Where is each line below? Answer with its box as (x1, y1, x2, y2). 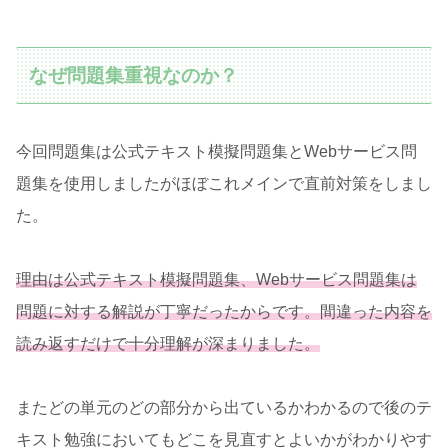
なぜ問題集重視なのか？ (29, 64, 239, 86)
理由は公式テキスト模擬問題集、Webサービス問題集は (16, 271, 417, 289)
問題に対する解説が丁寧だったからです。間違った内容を (16, 303, 432, 321)
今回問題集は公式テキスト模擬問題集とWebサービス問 (16, 143, 417, 161)
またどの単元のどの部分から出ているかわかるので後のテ (16, 399, 432, 417)
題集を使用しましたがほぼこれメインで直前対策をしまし (16, 175, 432, 193)
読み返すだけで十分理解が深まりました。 (16, 335, 320, 353)
